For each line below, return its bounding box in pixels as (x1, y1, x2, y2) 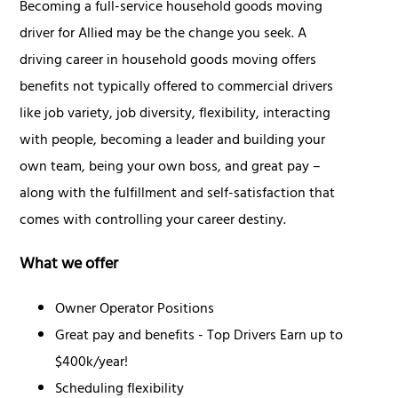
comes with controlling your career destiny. (20, 208, 287, 235)
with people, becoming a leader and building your (20, 128, 326, 155)
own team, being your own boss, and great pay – (20, 155, 322, 182)
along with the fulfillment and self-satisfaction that (20, 181, 336, 209)
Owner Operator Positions (55, 297, 215, 324)
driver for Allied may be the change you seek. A (20, 21, 307, 49)
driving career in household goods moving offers (20, 48, 317, 76)
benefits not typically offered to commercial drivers (20, 75, 334, 102)
